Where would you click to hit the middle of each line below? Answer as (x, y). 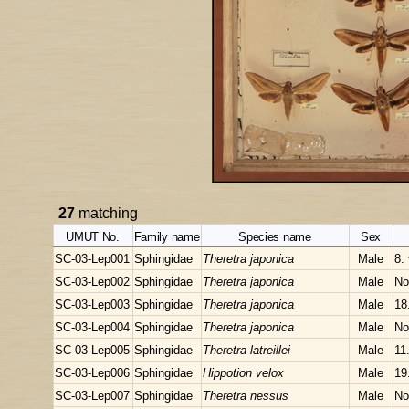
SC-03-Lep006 (93, 373)
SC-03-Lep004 (93, 328)
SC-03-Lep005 (93, 351)
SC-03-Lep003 (93, 305)
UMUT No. (93, 237)
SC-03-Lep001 (93, 259)
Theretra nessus (246, 396)
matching (107, 213)
